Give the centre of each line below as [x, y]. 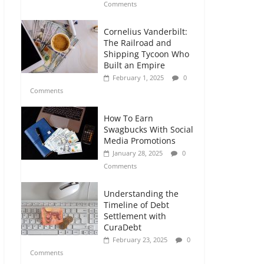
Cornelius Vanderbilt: [146, 32]
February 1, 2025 [138, 77]
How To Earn [128, 118]
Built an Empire [134, 65]
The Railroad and [138, 43]
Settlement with [135, 216]
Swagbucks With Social [148, 129]
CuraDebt [123, 227]
